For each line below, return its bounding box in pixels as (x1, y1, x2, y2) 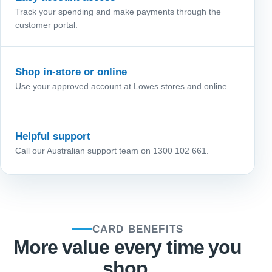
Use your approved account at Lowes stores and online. (15, 81, 229, 91)
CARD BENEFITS (92, 223, 184, 235)
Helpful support (15, 129, 90, 142)
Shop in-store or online (15, 66, 127, 78)
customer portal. (15, 20, 78, 30)
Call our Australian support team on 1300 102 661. (15, 145, 209, 155)
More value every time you (13, 236, 242, 258)
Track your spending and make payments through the (15, 7, 221, 16)
